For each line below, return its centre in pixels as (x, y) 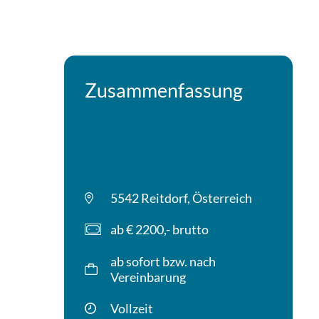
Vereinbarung (148, 277)
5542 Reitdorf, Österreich (182, 198)
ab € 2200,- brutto (160, 230)
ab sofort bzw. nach (163, 261)
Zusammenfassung (164, 90)
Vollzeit (132, 309)
